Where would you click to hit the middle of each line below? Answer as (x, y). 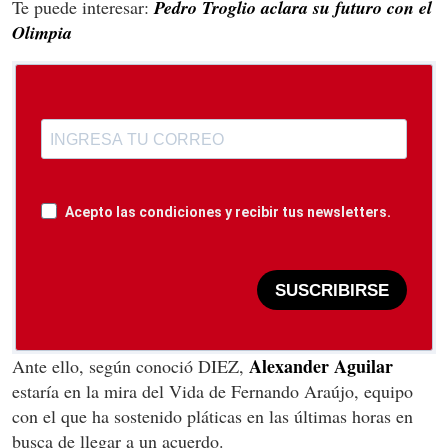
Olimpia (42, 33)
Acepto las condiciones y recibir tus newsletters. (228, 212)
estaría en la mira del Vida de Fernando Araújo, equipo (212, 391)
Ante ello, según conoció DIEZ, (130, 366)
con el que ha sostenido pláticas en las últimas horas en (212, 416)
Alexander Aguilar (321, 366)
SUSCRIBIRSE (332, 290)
